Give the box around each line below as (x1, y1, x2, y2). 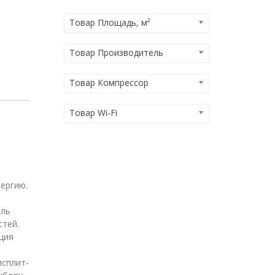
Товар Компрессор (69, 76, 149, 88)
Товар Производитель (69, 46, 163, 58)
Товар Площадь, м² (69, 16, 150, 28)
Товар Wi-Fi (69, 106, 117, 118)
